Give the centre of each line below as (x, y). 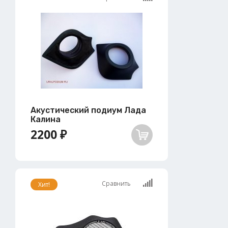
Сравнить (117, 183)
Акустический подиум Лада (88, 110)
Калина (46, 119)
